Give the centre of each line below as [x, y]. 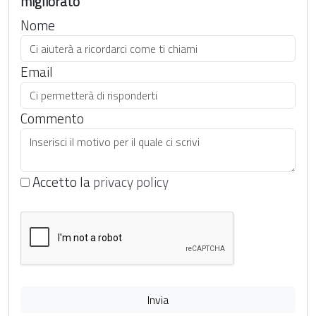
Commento [52, 118]
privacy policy [131, 182]
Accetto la [61, 182]
